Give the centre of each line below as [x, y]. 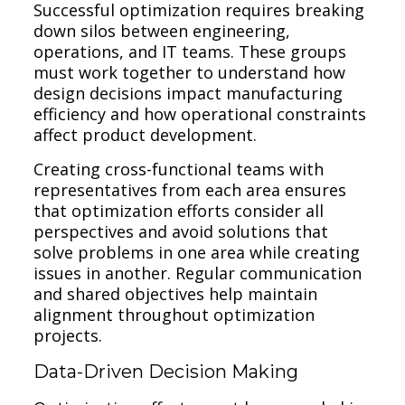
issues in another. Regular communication [198, 273]
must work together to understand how [190, 72]
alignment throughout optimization [174, 314]
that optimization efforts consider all [179, 210]
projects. [68, 335]
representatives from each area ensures [190, 189]
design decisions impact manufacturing [188, 93]
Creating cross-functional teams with [179, 169]
